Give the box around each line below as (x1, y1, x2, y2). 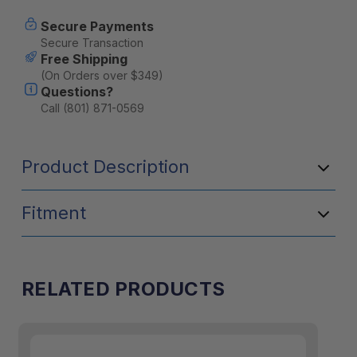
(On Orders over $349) (40, 69, 163, 82)
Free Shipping (40, 51, 127, 67)
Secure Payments (40, 18, 154, 34)
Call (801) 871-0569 (40, 101, 144, 115)
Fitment (22, 202, 86, 223)
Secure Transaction (40, 36, 143, 49)
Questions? (40, 84, 113, 100)
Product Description (22, 156, 190, 177)
